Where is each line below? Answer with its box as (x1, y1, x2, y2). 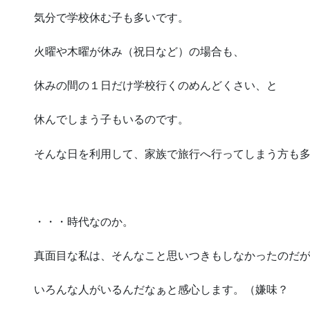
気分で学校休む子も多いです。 (34, 11, 189, 24)
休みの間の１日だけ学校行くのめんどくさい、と (34, 80, 277, 92)
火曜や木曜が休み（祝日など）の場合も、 (34, 46, 244, 58)
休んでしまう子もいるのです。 (34, 113, 189, 126)
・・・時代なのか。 (34, 216, 134, 228)
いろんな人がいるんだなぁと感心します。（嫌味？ (34, 284, 289, 296)
